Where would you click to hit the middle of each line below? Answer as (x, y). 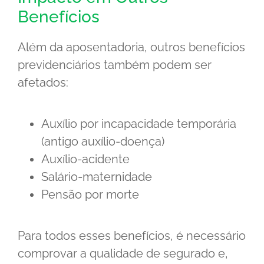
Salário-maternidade (97, 177)
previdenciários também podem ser (115, 65)
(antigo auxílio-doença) (103, 142)
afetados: (43, 83)
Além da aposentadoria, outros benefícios (131, 47)
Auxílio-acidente (85, 159)
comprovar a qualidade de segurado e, (123, 254)
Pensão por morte (90, 195)
